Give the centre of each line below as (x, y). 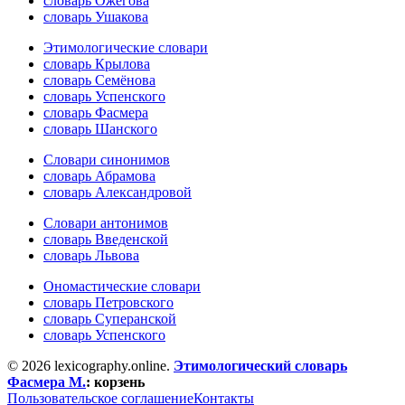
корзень (119, 382)
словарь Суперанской (110, 319)
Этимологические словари (126, 48)
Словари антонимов (106, 223)
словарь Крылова (97, 64)
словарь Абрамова (99, 176)
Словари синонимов (107, 160)
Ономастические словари (122, 287)
